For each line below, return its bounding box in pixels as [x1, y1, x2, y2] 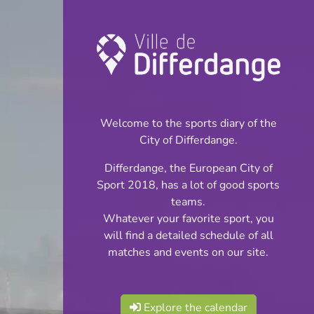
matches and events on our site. [108, 245, 269, 261]
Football [100, 83, 174, 103]
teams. [171, 194, 206, 210]
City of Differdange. [139, 132, 238, 149]
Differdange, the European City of [104, 161, 273, 177]
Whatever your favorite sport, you [102, 211, 274, 227]
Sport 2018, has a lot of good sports [97, 177, 280, 193]
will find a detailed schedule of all [103, 228, 273, 244]
